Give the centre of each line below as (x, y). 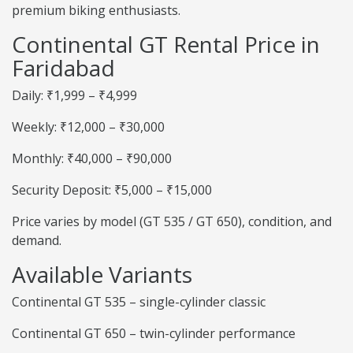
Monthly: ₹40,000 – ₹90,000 (92, 159)
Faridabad (63, 68)
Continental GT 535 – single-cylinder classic (139, 302)
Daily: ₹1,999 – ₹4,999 (74, 96)
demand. (37, 241)
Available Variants (102, 275)
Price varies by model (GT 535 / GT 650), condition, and (172, 222)
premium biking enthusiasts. (96, 11)
